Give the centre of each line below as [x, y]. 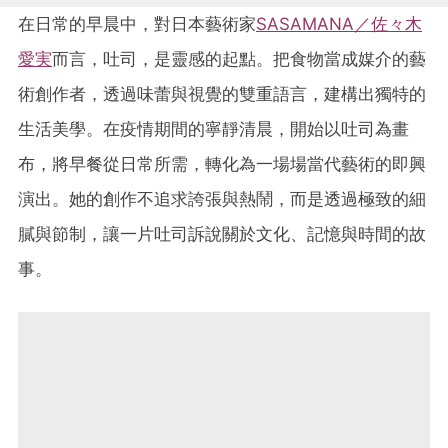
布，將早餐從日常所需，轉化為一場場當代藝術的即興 [222, 163]
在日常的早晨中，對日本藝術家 [137, 23]
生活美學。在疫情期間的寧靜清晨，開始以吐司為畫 [213, 128]
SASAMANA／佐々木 [339, 23]
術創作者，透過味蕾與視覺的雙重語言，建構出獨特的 [222, 93]
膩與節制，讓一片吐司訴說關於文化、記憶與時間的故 [222, 233]
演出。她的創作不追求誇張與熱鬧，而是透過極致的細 [222, 198]
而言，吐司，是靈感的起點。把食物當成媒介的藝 [239, 58]
